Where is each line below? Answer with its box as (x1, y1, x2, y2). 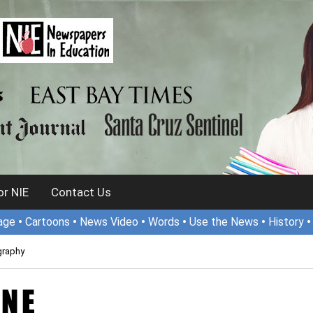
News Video (80, 215, 138, 228)
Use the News (189, 215, 259, 228)
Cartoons (25, 215, 70, 228)
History (268, 215, 304, 228)
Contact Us (51, 185, 111, 199)
